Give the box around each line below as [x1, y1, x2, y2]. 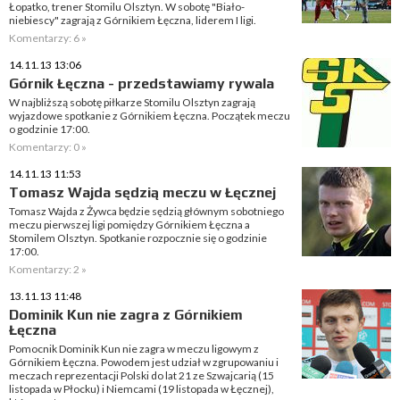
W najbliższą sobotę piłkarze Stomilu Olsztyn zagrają [9, 96, 255, 109]
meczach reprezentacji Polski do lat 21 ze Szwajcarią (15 [9, 369, 274, 382]
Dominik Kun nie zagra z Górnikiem [9, 306, 243, 323]
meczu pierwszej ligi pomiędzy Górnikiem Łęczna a [9, 218, 250, 231]
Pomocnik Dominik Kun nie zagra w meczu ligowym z [9, 342, 259, 355]
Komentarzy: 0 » [9, 140, 87, 154]
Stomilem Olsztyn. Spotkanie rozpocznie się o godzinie [9, 231, 267, 245]
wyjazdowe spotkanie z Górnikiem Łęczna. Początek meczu [9, 109, 290, 122]
